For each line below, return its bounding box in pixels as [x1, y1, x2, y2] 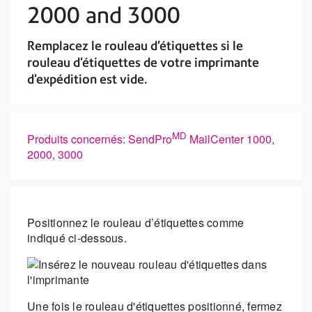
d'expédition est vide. [27, 72, 147, 86]
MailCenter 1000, [187, 131, 274, 148]
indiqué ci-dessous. [27, 230, 127, 247]
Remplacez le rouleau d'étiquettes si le [27, 38, 243, 53]
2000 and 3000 [27, 1, 180, 29]
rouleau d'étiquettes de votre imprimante [27, 55, 259, 70]
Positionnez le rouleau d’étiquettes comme [27, 214, 244, 231]
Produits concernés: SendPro [27, 131, 172, 148]
